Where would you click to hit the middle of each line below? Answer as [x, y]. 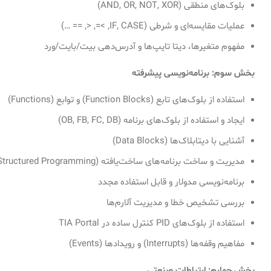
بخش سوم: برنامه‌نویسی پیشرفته [193, 73]
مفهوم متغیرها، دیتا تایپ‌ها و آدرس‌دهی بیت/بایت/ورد [144, 47]
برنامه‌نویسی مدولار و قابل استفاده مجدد [171, 182]
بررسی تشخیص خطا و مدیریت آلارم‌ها [175, 203]
